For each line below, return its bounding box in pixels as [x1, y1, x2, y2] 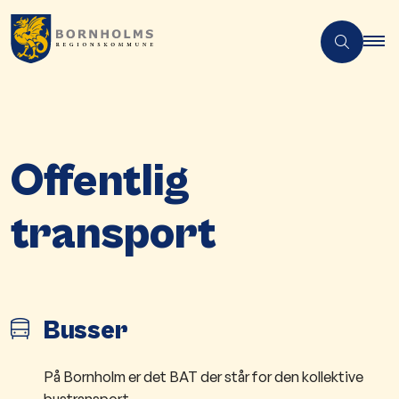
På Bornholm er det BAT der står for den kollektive [44, 367, 363, 386]
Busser [44, 316, 128, 346]
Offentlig [11, 154, 190, 208]
